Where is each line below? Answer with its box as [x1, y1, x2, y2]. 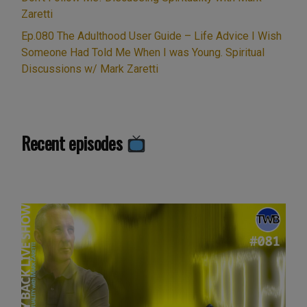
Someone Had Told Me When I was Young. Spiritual [21, 46, 265, 60]
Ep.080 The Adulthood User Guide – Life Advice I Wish [21, 29, 282, 43]
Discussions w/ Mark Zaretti [21, 62, 158, 76]
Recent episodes [21, 130, 126, 157]
